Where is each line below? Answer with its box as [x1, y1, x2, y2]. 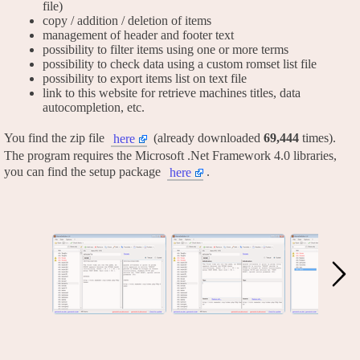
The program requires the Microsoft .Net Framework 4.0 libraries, [4, 148, 337, 162]
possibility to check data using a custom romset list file [43, 56, 317, 71]
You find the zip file [4, 130, 108, 145]
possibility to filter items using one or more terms [43, 42, 288, 56]
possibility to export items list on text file [43, 71, 247, 85]
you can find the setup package [4, 164, 164, 178]
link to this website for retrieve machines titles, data [43, 85, 301, 100]
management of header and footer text [43, 27, 234, 42]
